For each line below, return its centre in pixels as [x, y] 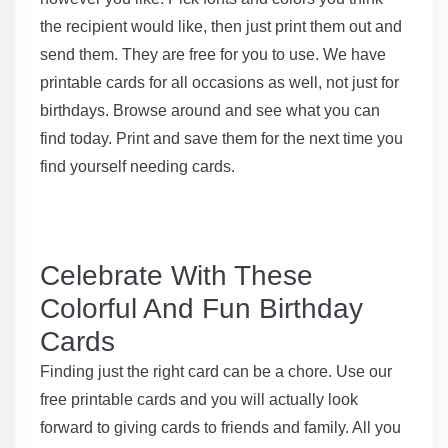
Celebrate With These [176, 276]
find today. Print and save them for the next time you [221, 139]
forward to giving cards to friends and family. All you [220, 428]
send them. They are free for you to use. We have [213, 55]
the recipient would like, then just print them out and [221, 27]
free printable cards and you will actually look [199, 400]
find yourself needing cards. [137, 167]
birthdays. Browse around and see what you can [210, 111]
